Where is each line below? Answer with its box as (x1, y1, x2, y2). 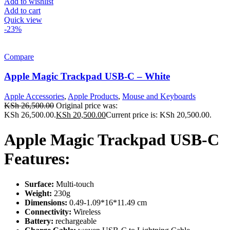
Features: (4, 149, 70, 168)
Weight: (25, 188, 54, 198)
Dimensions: (25, 198, 69, 207)
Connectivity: (25, 207, 73, 216)
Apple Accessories (4, 91, 64, 101)
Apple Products (68, 91, 118, 101)
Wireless (73, 207, 101, 216)
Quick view (4, 15, 42, 24)
